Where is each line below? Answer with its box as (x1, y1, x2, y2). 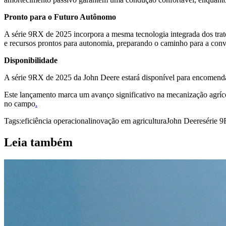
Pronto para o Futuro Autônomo (4, 12, 116, 21)
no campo (4, 99, 35, 108)
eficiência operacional (21, 116, 90, 125)
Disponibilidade (4, 55, 58, 65)
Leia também (4, 135, 73, 149)
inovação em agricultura (90, 116, 166, 125)
